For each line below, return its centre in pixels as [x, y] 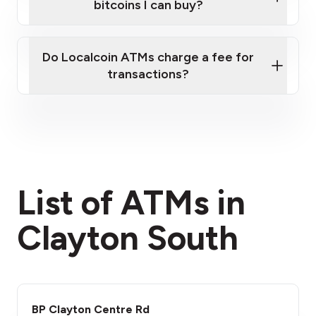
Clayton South [128, 238]
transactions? [148, 74]
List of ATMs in [131, 202]
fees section [229, 179]
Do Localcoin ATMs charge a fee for [148, 57]
